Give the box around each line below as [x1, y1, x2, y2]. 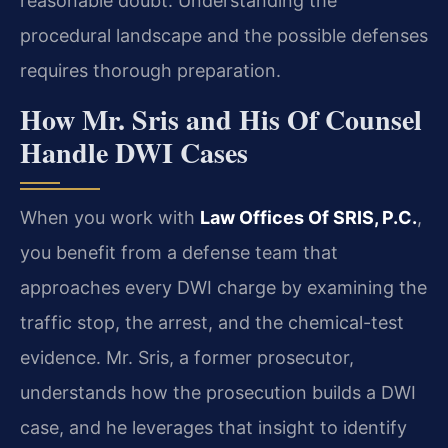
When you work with [20, 206, 200, 228]
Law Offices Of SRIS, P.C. [200, 206, 417, 228]
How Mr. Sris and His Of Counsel [20, 98, 422, 140]
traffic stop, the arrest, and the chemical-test [20, 311, 404, 333]
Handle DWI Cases [20, 131, 248, 173]
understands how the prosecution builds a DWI [20, 381, 416, 403]
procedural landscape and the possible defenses [20, 25, 428, 47]
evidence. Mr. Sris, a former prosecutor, [20, 346, 354, 368]
